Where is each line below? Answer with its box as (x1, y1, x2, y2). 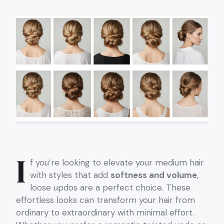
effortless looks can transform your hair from (16, 194, 195, 205)
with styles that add (30, 169, 110, 180)
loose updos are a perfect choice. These (30, 181, 190, 193)
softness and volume (110, 169, 197, 180)
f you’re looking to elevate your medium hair (30, 156, 204, 168)
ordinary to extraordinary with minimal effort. (16, 206, 194, 218)
